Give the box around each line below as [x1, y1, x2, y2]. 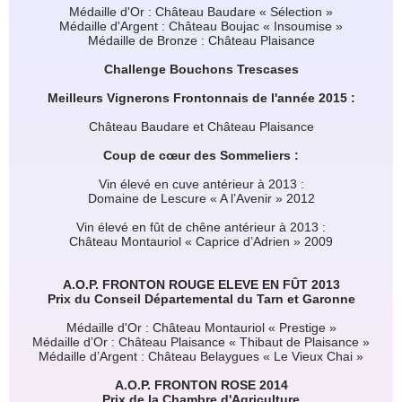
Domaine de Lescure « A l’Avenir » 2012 [87, 190, 315, 205]
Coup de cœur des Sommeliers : [103, 147, 299, 162]
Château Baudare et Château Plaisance [88, 118, 314, 134]
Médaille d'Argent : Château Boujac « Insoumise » [59, 18, 343, 33]
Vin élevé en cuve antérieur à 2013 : [98, 176, 304, 191]
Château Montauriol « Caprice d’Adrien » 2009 [69, 233, 333, 249]
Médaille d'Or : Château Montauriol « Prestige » [66, 319, 336, 335]
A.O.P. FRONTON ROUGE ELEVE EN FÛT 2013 [62, 276, 340, 292]
